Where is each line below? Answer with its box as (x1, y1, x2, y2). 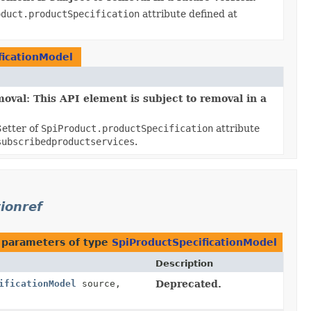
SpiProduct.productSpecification (41, 122, 213, 134)
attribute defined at (140, 8, 237, 19)
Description (155, 258, 214, 269)
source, (76, 278, 121, 289)
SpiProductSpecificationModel (112, 236, 277, 248)
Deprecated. (155, 278, 222, 289)
